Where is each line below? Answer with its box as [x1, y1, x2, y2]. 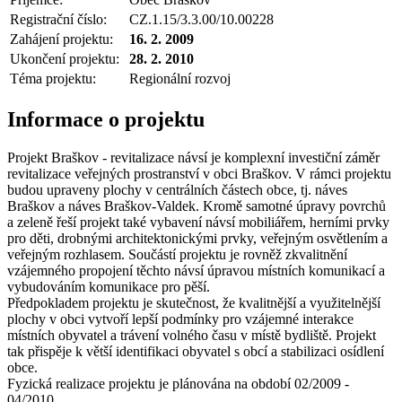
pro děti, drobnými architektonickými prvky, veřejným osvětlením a [7, 230, 388, 246]
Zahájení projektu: [10, 31, 113, 47]
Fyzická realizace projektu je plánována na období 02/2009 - [7, 375, 349, 391]
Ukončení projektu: [10, 50, 119, 66]
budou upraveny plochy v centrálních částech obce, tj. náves [7, 181, 347, 197]
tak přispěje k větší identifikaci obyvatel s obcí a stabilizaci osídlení [7, 343, 384, 359]
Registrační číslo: [10, 11, 107, 27]
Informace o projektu [7, 107, 205, 131]
